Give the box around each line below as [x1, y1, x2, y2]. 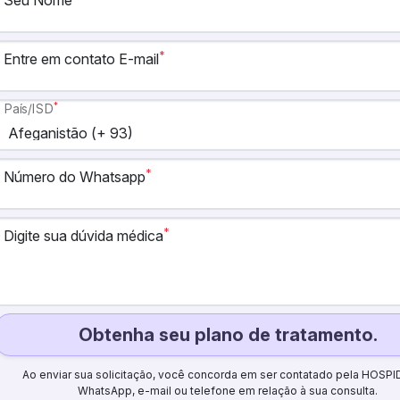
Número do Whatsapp [4, 168, 146, 186]
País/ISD [4, 101, 54, 117]
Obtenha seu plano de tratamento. [78, 324, 378, 346]
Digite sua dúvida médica [4, 227, 164, 245]
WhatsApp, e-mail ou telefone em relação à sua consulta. [78, 384, 379, 397]
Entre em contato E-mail [4, 50, 160, 68]
